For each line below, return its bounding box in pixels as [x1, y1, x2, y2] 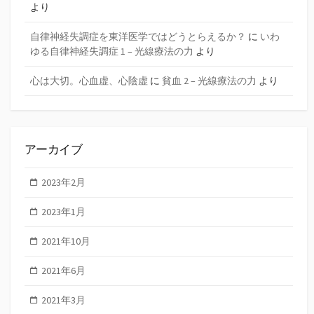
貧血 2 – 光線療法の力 [162, 74, 257, 87]
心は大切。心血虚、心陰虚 [30, 74, 148, 87]
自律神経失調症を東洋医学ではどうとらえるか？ [30, 29, 246, 43]
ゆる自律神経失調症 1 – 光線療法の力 [30, 44, 193, 57]
